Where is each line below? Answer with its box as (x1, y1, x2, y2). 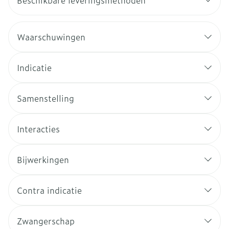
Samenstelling (17, 92, 74, 104)
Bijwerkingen (17, 153, 69, 166)
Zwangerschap (17, 215, 75, 227)
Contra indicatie (17, 184, 82, 196)
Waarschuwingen (17, 31, 85, 43)
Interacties (17, 123, 60, 135)
